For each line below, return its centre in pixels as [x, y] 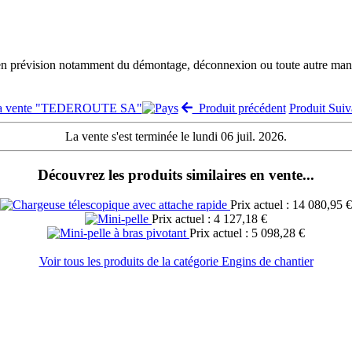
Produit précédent [239, 108]
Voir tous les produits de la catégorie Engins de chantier [176, 262]
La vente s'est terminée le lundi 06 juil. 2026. [176, 136]
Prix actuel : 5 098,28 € [247, 233]
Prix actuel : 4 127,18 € [209, 219]
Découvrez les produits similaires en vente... [176, 174]
